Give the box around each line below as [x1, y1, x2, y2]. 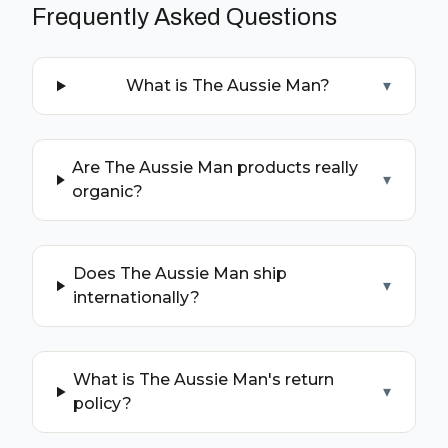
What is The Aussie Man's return [73, 370, 335, 389]
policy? [73, 394, 133, 413]
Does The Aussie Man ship [72, 264, 287, 283]
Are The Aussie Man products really [72, 158, 359, 177]
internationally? [72, 288, 200, 307]
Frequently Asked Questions [32, 4, 337, 30]
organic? [72, 182, 144, 201]
